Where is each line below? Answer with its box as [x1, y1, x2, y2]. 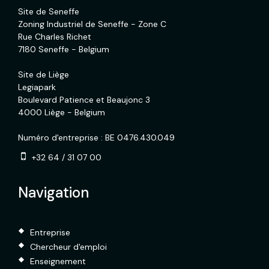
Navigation [18, 183, 89, 202]
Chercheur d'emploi [30, 241, 107, 252]
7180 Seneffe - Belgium [18, 44, 109, 55]
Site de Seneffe [18, 6, 79, 17]
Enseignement [30, 256, 86, 267]
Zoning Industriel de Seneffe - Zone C [18, 19, 166, 29]
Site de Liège [18, 69, 69, 80]
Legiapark [18, 82, 56, 92]
